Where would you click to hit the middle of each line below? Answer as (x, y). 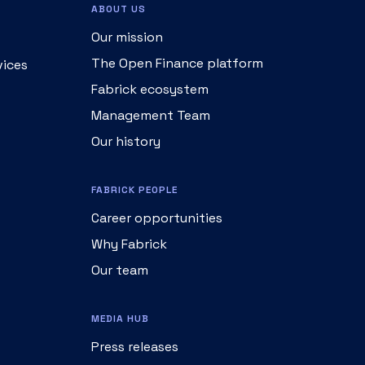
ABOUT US (119, 9)
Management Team (151, 115)
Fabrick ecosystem (150, 89)
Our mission (127, 37)
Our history (126, 141)
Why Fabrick (129, 244)
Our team (120, 270)
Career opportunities (157, 218)
